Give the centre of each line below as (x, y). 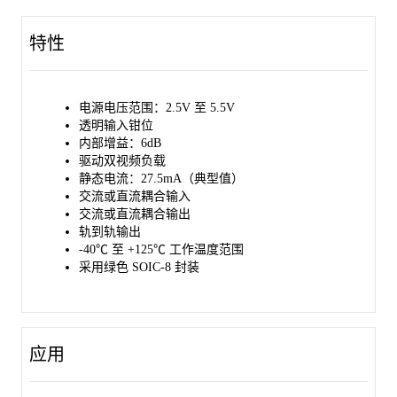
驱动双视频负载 (122, 161)
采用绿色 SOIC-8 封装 (139, 267)
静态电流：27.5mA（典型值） (161, 179)
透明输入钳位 (116, 125)
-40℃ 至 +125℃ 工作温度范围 (161, 249)
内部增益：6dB (120, 143)
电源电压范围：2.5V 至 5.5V (157, 108)
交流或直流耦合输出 (135, 214)
